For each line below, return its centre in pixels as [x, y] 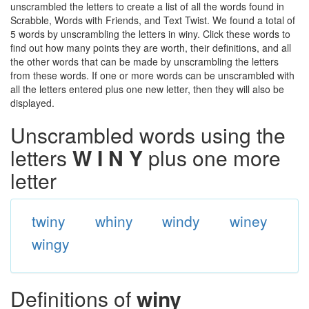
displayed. [32, 103]
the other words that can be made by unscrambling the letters [144, 61]
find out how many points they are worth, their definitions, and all [151, 48]
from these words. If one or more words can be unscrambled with [152, 75]
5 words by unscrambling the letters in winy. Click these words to [150, 34]
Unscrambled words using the [148, 135]
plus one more [212, 158]
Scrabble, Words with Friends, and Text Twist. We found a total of [153, 20]
